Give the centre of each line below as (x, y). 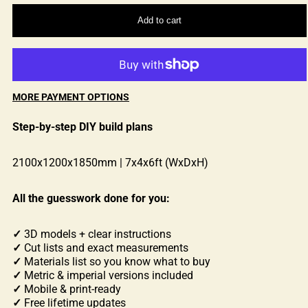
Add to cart (159, 21)
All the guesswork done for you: (91, 198)
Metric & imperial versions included (109, 275)
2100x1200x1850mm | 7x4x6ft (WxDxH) (110, 162)
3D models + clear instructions (96, 234)
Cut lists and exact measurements (105, 247)
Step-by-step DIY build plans (82, 126)
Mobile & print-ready (71, 289)
